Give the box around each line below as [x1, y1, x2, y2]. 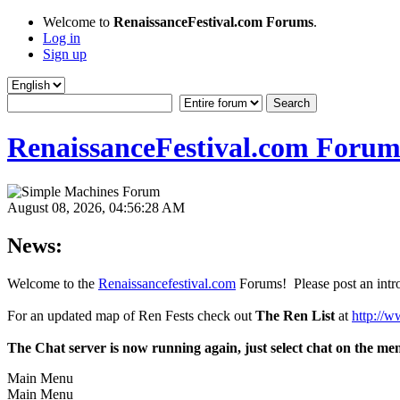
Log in [43, 30, 80, 46]
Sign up [43, 46, 87, 62]
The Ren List [255, 307, 335, 323]
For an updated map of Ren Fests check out [7, 307, 255, 323]
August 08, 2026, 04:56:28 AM [7, 199, 185, 215]
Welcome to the [7, 275, 98, 291]
